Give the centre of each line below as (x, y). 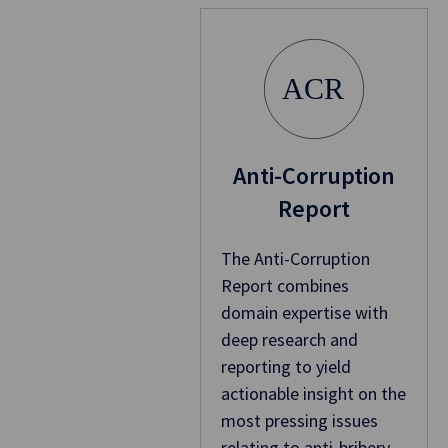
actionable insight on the (313, 394)
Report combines (284, 286)
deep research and (289, 340)
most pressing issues (299, 421)
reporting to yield (285, 367)
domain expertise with (304, 313)
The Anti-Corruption (295, 259)
